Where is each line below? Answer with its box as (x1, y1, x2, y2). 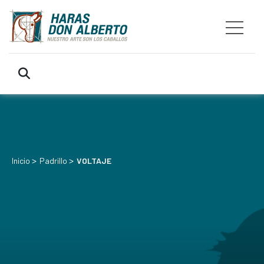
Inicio (12, 156, 30, 166)
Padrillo (39, 156, 67, 166)
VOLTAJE (77, 156, 111, 166)
